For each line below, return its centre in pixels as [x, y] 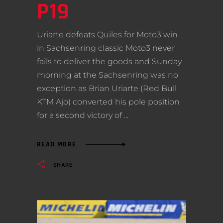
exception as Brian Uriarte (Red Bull [107, 88]
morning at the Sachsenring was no [108, 75]
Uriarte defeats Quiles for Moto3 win [107, 34]
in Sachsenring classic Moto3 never [106, 48]
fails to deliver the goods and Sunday [109, 61]
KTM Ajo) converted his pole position [108, 102]
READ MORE [57, 145]
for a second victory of [80, 115]
